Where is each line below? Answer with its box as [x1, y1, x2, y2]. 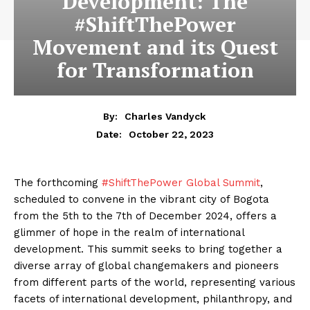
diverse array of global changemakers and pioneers [14, 259, 279, 272]
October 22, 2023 [129, 128, 214, 140]
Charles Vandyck [124, 110, 206, 122]
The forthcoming [14, 176, 102, 189]
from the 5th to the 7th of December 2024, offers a [14, 209, 277, 222]
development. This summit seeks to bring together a [14, 242, 282, 255]
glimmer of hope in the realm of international [14, 226, 244, 239]
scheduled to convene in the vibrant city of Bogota [14, 192, 269, 206]
